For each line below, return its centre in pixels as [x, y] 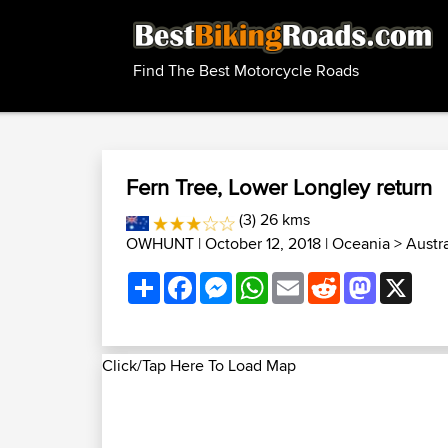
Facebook [230, 279]
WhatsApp [304, 279]
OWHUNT [160, 243]
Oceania [361, 243]
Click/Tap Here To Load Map [199, 365]
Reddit [363, 279]
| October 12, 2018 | [263, 243]
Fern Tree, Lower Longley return [279, 187]
